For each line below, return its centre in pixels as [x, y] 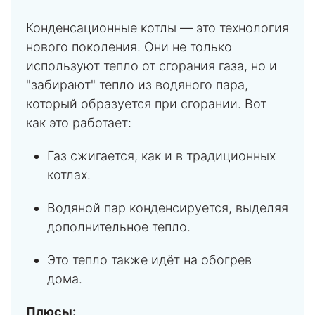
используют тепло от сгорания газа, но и [152, 66]
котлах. [69, 175]
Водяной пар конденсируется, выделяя [168, 208]
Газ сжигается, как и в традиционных [161, 156]
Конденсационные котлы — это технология [157, 28]
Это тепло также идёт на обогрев [149, 260]
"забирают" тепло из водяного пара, [137, 85]
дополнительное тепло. [119, 227]
